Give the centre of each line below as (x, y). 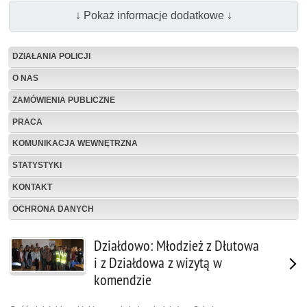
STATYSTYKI (37, 165)
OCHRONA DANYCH (53, 209)
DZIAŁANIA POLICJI (51, 57)
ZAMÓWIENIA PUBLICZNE (64, 100)
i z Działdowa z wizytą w (158, 263)
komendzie (123, 280)
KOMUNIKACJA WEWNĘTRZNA (75, 144)
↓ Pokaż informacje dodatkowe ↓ (153, 16)
